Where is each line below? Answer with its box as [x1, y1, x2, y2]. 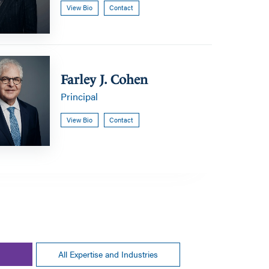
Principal [61, 89, 98, 104]
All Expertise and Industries [58, 248, 159, 261]
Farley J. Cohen [61, 71, 148, 87]
